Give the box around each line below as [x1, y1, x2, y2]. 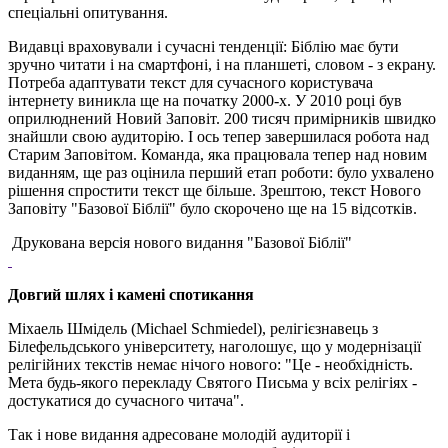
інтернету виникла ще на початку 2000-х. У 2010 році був [8, 91, 402, 109]
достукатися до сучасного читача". [8, 391, 244, 409]
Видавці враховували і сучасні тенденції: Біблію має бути [8, 37, 399, 55]
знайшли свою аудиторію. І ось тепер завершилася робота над [8, 127, 429, 145]
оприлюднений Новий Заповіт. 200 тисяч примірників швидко [8, 109, 436, 127]
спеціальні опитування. [8, 3, 168, 21]
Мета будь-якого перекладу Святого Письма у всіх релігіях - [8, 373, 417, 391]
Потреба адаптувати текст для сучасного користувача [8, 73, 373, 91]
